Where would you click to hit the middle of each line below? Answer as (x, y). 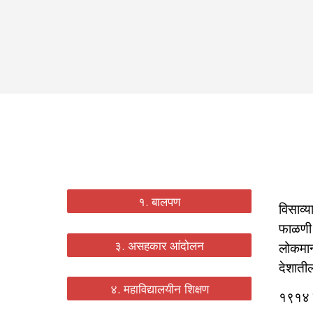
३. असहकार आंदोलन (159, 245)
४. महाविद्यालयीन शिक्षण (159, 289)
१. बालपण (159, 201)
